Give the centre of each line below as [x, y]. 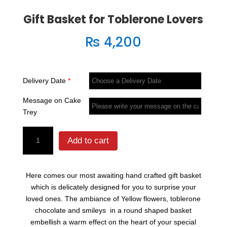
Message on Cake [52, 101]
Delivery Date [45, 81]
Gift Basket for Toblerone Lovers [113, 20]
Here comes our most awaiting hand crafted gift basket [113, 176]
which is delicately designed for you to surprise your [113, 187]
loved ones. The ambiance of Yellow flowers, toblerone [113, 199]
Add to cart [88, 140]
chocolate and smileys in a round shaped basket [113, 211]
